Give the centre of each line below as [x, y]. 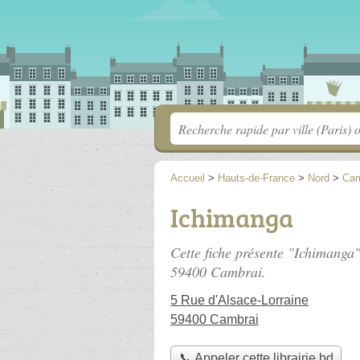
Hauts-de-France [256, 178]
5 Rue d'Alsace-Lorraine [239, 300]
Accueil [188, 178]
